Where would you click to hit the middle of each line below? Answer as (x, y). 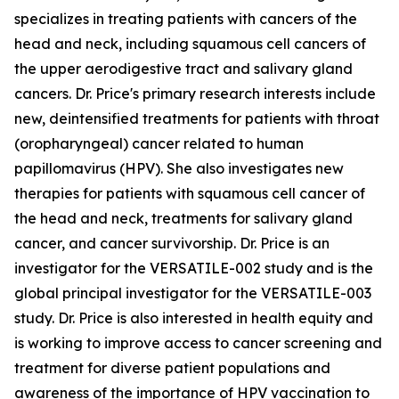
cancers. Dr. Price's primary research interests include (195, 94)
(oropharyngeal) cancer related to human (159, 143)
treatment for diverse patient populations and (172, 368)
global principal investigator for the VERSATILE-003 (193, 293)
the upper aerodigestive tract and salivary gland (183, 69)
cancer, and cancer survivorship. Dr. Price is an (172, 243)
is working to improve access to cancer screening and (198, 343)
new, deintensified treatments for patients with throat (197, 118)
